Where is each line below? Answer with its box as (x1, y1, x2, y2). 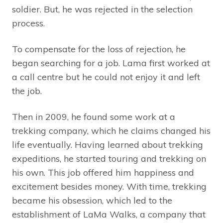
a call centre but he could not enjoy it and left (12, 71, 200, 83)
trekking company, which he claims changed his (12, 125, 211, 137)
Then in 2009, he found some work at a (12, 111, 175, 123)
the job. (12, 85, 42, 97)
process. (12, 17, 45, 29)
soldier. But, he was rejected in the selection (12, 3, 193, 15)
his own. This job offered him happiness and (12, 167, 194, 179)
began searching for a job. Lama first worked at (12, 57, 210, 69)
